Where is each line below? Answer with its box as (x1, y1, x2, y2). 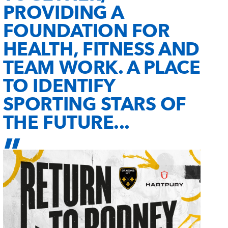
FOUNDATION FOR (3, 19, 170, 42)
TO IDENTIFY (3, 74, 115, 97)
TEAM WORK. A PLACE (3, 56, 201, 79)
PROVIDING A (3, 1, 124, 24)
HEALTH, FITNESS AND (3, 38, 199, 61)
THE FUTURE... (3, 111, 130, 134)
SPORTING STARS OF (3, 93, 186, 116)
